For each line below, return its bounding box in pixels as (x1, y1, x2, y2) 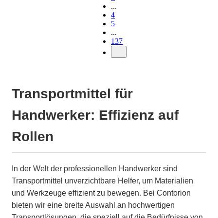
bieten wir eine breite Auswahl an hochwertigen (12, 200, 175, 209)
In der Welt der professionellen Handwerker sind (12, 164, 178, 173)
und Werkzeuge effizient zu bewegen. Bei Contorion (12, 188, 191, 197)
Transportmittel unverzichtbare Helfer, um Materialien (12, 176, 193, 185)
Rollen (12, 128, 54, 144)
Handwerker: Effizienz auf (12, 107, 179, 123)
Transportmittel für (12, 86, 133, 101)
